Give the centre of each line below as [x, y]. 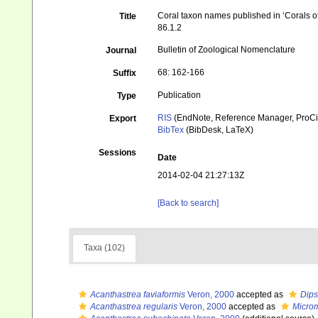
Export [123, 119]
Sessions [118, 153]
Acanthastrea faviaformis [138, 295]
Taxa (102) [104, 248]
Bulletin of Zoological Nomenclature [227, 50]
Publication [180, 95]
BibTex [171, 130]
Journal [121, 50]
